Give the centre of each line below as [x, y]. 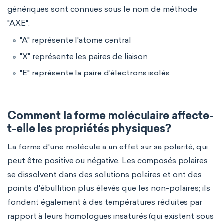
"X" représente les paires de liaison [84, 56]
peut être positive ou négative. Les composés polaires [108, 161]
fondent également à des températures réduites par [105, 202]
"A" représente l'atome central [75, 40]
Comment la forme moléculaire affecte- [110, 117]
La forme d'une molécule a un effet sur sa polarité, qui [108, 147]
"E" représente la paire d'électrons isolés [95, 73]
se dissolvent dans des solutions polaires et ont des [105, 174]
